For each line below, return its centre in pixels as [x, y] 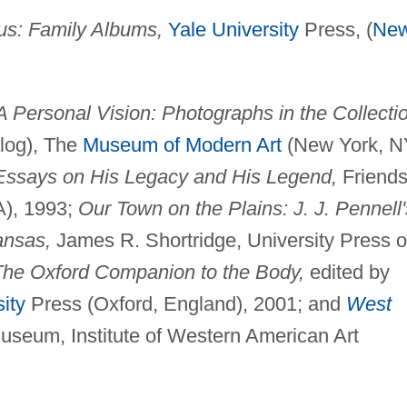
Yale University [233, 30]
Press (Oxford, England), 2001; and [185, 304]
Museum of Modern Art [182, 145]
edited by [347, 273]
